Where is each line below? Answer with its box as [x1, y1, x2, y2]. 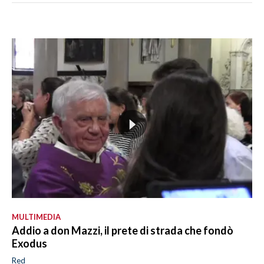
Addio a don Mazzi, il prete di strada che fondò [12, 224, 233, 237]
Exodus [12, 237, 47, 250]
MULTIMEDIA [12, 212, 61, 222]
